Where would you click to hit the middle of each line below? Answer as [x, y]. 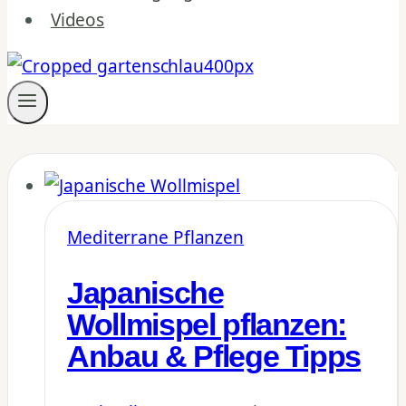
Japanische [145, 293]
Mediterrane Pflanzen [156, 237]
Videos [77, 20]
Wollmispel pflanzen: [207, 324]
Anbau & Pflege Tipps [214, 356]
